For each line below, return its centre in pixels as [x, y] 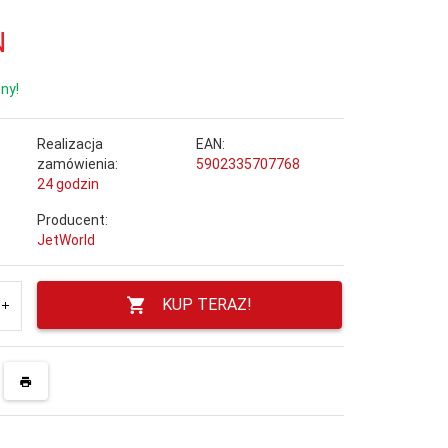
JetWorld [65, 239]
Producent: [72, 219]
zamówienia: [77, 163]
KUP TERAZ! [207, 304]
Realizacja [69, 143]
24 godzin [67, 183]
